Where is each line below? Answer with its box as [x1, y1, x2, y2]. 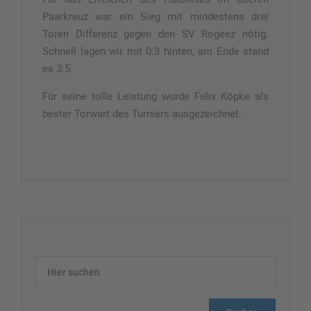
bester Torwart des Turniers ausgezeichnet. [42, 108, 242, 121]
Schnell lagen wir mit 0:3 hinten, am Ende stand [42, 45, 269, 58]
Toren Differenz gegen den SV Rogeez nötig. [42, 28, 269, 41]
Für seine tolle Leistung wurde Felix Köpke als [42, 90, 269, 103]
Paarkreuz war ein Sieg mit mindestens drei [42, 10, 269, 24]
